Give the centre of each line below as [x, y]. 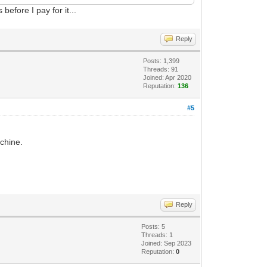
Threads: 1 [157, 235]
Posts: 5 [153, 226]
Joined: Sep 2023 [167, 243]
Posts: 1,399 [162, 60]
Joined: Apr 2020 [167, 77]
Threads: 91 [161, 69]
